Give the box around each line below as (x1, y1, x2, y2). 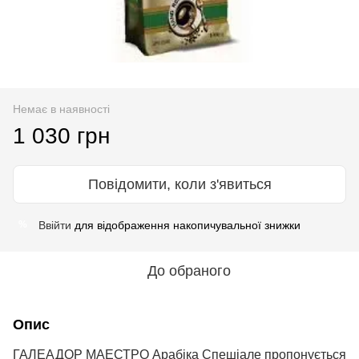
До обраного (147, 262, 231, 279)
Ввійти (38, 218, 71, 232)
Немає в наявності (13, 102, 110, 115)
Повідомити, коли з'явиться (87, 175, 272, 192)
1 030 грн (13, 123, 110, 148)
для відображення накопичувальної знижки (71, 218, 301, 232)
